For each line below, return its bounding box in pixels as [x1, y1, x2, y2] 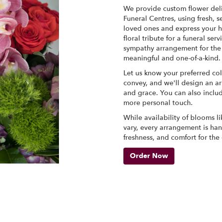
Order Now [130, 151, 168, 161]
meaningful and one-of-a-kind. [123, 53, 221, 63]
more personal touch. [123, 98, 193, 108]
